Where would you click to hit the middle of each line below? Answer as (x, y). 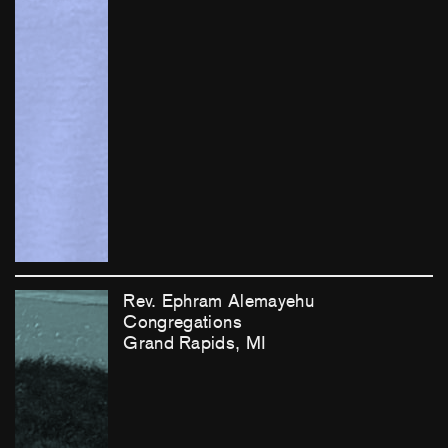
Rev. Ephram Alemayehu (219, 300)
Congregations (182, 321)
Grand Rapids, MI (195, 342)
